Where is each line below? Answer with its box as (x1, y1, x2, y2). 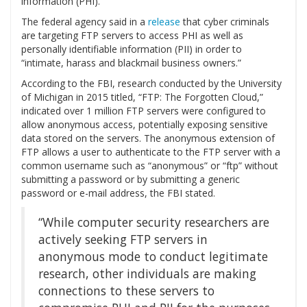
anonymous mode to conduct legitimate (38, 248, 268, 265)
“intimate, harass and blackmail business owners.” (21, 56, 241, 70)
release (148, 15, 180, 29)
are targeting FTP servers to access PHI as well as (21, 29, 243, 42)
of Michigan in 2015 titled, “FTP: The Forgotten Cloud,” (21, 90, 263, 104)
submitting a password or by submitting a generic (21, 173, 240, 186)
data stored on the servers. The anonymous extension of (21, 132, 275, 145)
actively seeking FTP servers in (38, 231, 208, 248)
